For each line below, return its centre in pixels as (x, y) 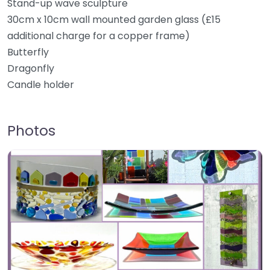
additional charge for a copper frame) (99, 36)
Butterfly (28, 52)
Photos (31, 130)
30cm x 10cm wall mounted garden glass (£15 (114, 20)
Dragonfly (31, 68)
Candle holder (41, 85)
